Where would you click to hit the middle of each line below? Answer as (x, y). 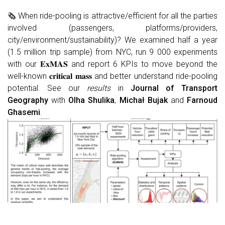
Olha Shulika (92, 100)
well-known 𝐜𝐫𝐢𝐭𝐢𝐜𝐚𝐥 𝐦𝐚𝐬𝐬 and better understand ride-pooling (113, 76)
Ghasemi (24, 113)
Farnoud (202, 100)
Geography (28, 100)
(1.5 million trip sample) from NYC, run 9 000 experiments (113, 52)
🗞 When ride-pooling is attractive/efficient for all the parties (113, 16)
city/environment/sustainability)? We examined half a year (113, 40)
